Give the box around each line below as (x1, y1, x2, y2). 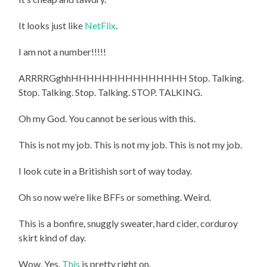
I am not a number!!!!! (18, 45, 107, 57)
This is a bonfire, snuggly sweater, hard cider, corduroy (18, 217, 238, 229)
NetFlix (85, 19, 116, 31)
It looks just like (18, 19, 85, 31)
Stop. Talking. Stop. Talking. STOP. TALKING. (18, 86, 203, 98)
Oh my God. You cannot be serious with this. (18, 112, 196, 124)
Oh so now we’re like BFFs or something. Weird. (18, 191, 212, 203)
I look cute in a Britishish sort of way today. (18, 164, 193, 176)
